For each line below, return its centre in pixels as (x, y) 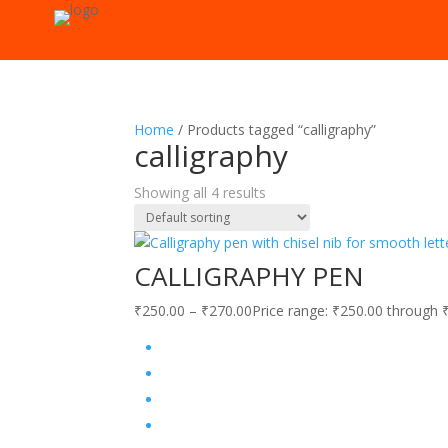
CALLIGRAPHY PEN (249, 276)
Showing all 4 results (200, 192)
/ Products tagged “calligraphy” (275, 129)
